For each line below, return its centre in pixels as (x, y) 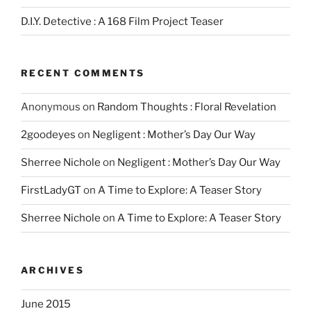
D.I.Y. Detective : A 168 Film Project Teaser (122, 21)
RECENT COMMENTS (83, 73)
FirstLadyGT (51, 191)
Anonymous (51, 107)
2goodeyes (48, 135)
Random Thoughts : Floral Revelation (187, 107)
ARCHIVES (52, 270)
